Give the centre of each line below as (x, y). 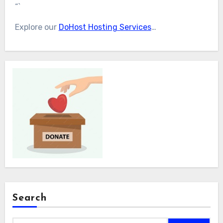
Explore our (37, 27)
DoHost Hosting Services (105, 27)
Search (30, 198)
